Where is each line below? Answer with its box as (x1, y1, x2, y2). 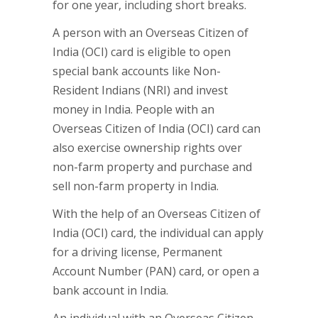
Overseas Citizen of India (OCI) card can (53, 121, 261, 136)
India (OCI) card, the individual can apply (53, 225, 263, 241)
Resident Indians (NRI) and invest (53, 82, 228, 98)
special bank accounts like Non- (53, 63, 221, 79)
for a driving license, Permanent (53, 244, 222, 260)
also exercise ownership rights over (53, 140, 242, 155)
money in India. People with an (53, 102, 214, 117)
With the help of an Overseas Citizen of (53, 206, 261, 221)
